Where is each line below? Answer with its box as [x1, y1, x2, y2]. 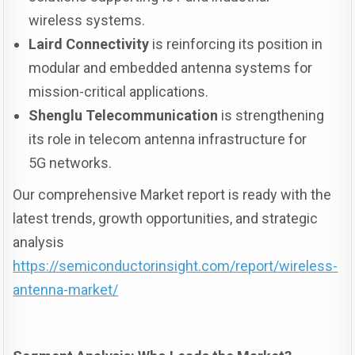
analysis [13, 234, 65, 251]
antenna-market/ [13, 281, 119, 299]
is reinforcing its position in [149, 36, 323, 53]
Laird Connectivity [29, 36, 150, 53]
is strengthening [218, 107, 325, 124]
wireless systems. [29, 12, 146, 29]
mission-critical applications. [29, 83, 209, 101]
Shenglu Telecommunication [29, 107, 219, 124]
